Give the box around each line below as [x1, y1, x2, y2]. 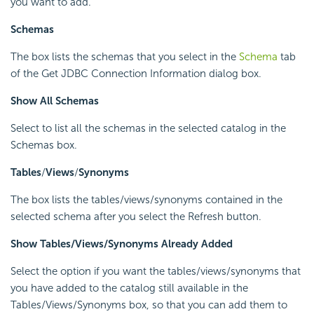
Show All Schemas [11, 95, 99, 108]
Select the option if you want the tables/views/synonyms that [11, 265, 301, 278]
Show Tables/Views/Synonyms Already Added [11, 238, 233, 251]
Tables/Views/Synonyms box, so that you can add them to [11, 299, 287, 312]
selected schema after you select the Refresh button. [11, 210, 261, 224]
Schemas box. [11, 139, 77, 152]
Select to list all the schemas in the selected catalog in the [11, 122, 286, 135]
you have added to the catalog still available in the [11, 282, 248, 295]
